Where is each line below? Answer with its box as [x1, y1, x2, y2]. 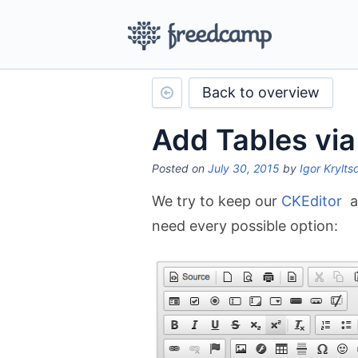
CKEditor [281, 193, 342, 209]
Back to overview [202, 84, 320, 101]
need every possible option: [152, 217, 338, 234]
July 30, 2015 [208, 161, 280, 175]
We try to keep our [152, 193, 281, 209]
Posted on [152, 161, 208, 175]
